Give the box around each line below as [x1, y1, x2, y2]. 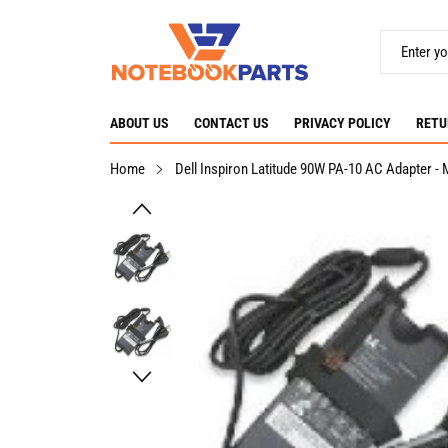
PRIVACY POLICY [293, 115, 391, 131]
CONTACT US [193, 115, 269, 131]
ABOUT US [109, 115, 169, 131]
